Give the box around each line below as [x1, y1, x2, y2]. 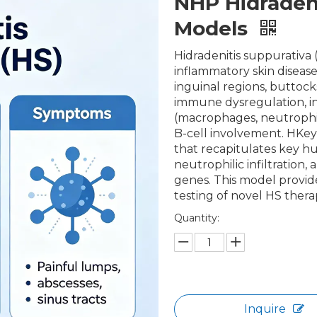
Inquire [243, 302, 286, 316]
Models [174, 16, 254, 40]
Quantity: [174, 212, 220, 224]
